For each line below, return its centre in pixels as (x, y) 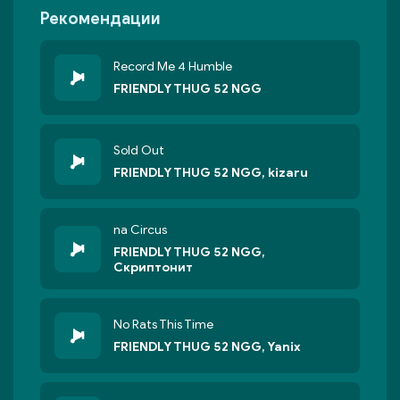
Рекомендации (100, 19)
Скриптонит (153, 267)
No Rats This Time (163, 325)
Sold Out (139, 150)
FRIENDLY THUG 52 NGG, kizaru (211, 173)
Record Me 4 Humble (173, 67)
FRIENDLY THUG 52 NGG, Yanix (207, 347)
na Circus (140, 230)
